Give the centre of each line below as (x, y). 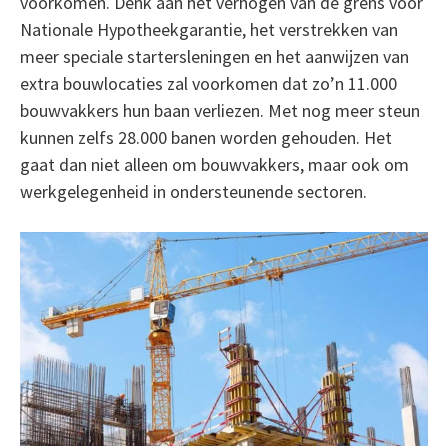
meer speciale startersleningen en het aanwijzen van (214, 56)
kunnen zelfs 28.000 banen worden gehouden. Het (205, 137)
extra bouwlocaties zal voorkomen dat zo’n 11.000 (208, 83)
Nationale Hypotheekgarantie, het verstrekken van (208, 29)
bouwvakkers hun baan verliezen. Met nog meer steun (219, 110)
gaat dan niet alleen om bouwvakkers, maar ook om (214, 164)
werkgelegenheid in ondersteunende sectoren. (193, 191)
